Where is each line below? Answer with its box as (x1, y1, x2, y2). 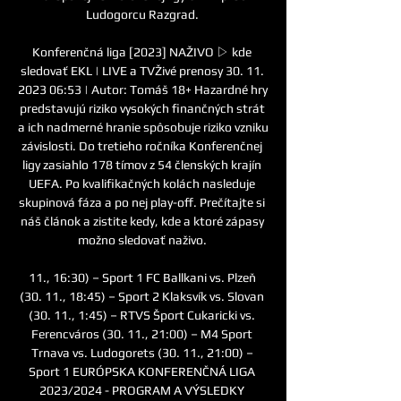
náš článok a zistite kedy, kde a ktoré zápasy (20, 213, 264, 228)
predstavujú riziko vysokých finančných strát (19, 100, 265, 115)
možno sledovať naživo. (77, 232, 209, 247)
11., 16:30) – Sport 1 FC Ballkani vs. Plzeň (28, 269, 256, 285)
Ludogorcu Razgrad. (85, 6, 201, 21)
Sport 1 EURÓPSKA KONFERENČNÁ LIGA (29, 363, 255, 379)
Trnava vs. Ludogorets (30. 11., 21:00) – (30, 345, 253, 360)
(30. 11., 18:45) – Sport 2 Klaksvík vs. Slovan (20, 288, 264, 303)
